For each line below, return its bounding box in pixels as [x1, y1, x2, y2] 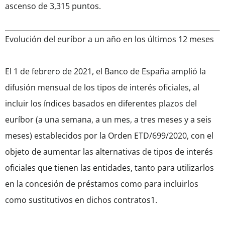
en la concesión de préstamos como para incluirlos [5, 178, 198, 190]
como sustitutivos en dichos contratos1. [5, 194, 157, 206]
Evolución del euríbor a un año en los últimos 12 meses [5, 34, 214, 45]
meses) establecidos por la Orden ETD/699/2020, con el [5, 130, 213, 142]
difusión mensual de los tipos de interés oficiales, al [5, 82, 199, 93]
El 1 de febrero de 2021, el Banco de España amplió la [5, 66, 206, 77]
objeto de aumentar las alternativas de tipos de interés [5, 146, 213, 158]
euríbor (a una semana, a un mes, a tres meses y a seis [5, 114, 211, 126]
